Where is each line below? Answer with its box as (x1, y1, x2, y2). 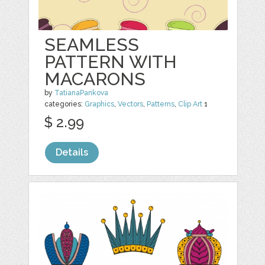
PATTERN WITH (44, 51, 177, 72)
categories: (44, 100, 85, 108)
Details (56, 147, 89, 158)
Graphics (85, 100, 115, 108)
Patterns (147, 100, 175, 108)
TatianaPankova (54, 89, 109, 97)
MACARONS (44, 69, 146, 89)
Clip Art (178, 100, 203, 108)
